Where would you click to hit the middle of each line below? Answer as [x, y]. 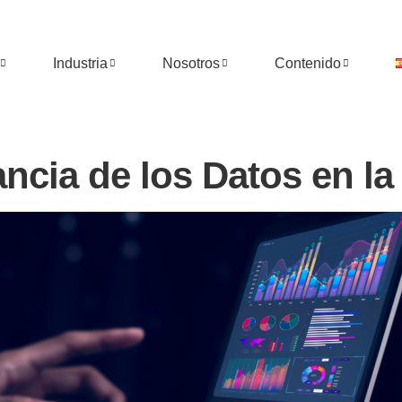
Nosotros [191, 63]
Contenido [307, 63]
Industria [80, 63]
